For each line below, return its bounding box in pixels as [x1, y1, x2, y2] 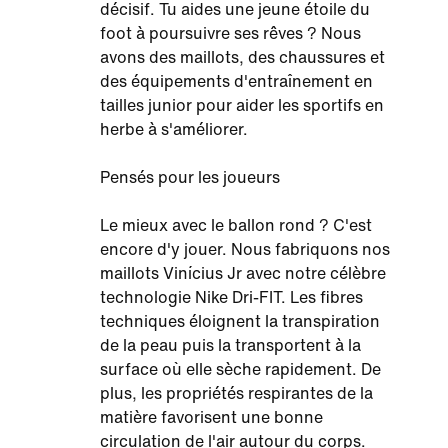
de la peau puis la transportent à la [100, 337, 361, 355]
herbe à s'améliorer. [100, 121, 248, 139]
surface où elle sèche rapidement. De [100, 361, 381, 379]
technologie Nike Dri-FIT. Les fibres [100, 289, 363, 307]
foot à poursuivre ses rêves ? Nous [100, 25, 361, 43]
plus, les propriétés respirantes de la [100, 385, 373, 403]
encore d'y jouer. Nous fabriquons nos [100, 241, 390, 259]
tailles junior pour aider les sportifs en [100, 97, 384, 115]
